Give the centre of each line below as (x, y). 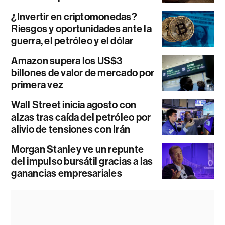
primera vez (37, 85)
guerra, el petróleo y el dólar (72, 41)
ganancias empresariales (67, 173)
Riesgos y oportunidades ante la (81, 29)
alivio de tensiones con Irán (71, 129)
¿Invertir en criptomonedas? (74, 17)
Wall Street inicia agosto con (74, 105)
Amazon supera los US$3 (67, 61)
